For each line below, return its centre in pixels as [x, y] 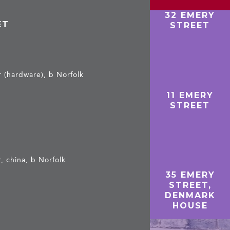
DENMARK [190, 196]
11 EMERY [190, 95]
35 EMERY [190, 175]
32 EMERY [190, 15]
